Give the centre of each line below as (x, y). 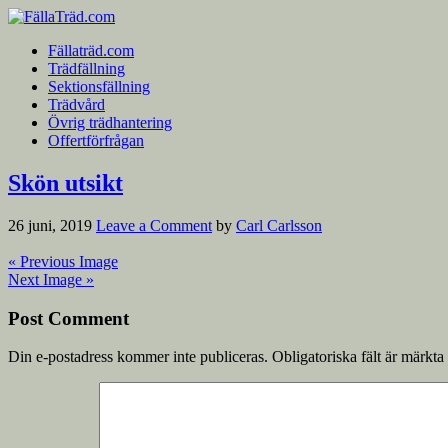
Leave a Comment (154, 225)
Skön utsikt (65, 182)
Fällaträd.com (91, 50)
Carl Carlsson (279, 225)
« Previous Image (63, 261)
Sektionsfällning (99, 86)
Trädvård (76, 104)
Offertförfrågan (96, 140)
